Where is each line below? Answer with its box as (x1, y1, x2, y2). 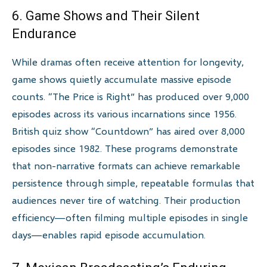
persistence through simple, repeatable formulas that (12, 176, 254, 190)
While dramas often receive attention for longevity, (12, 55, 244, 69)
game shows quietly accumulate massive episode (12, 73, 231, 86)
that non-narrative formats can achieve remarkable (12, 159, 240, 172)
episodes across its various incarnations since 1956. (12, 107, 237, 120)
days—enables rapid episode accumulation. (12, 228, 206, 241)
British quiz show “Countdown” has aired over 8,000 (12, 125, 245, 138)
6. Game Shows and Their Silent (12, 8, 200, 24)
